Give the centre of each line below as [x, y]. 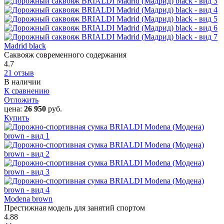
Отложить [21, 99]
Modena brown [28, 198]
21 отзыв [19, 72]
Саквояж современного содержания [65, 54]
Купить [16, 117]
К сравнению [27, 90]
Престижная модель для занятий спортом [74, 207]
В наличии [22, 81]
